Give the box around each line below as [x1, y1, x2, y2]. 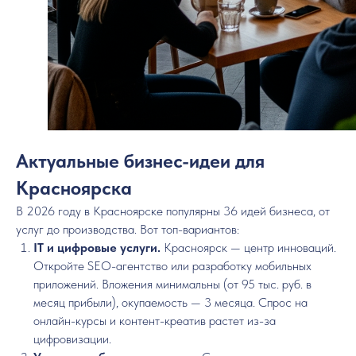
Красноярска [16, 176, 132, 199]
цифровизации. [33, 331, 111, 346]
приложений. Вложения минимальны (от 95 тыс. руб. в [33, 277, 311, 292]
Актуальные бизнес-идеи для [16, 149, 265, 172]
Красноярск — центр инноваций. [164, 240, 336, 255]
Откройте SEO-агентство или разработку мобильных [33, 258, 311, 273]
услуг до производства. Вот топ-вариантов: [16, 222, 239, 237]
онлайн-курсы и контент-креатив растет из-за [33, 313, 276, 328]
